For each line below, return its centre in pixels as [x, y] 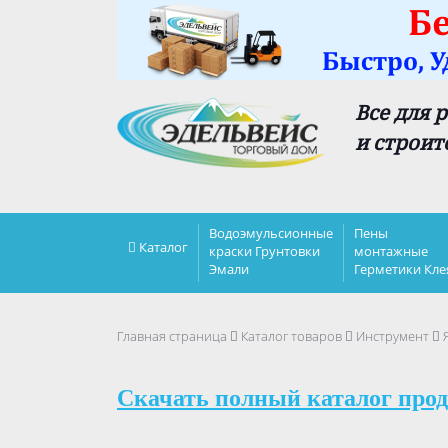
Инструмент [392, 336]
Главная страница [172, 336]
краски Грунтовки [264, 251]
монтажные [391, 251]
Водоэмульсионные [271, 233]
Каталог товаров [291, 336]
